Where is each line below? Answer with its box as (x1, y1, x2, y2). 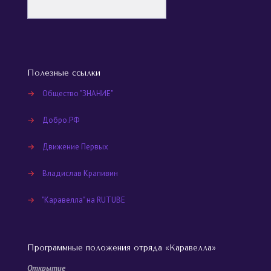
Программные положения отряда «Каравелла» (27, 243, 216, 252)
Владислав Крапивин (42, 168, 118, 178)
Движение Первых (42, 141, 108, 152)
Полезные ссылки (27, 68, 100, 77)
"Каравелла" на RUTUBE (42, 194, 125, 205)
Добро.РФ (42, 114, 79, 125)
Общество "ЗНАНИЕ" (42, 88, 113, 99)
